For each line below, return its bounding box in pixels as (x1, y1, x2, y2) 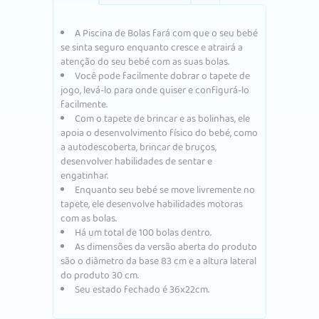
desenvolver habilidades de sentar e (61, 153, 212, 169)
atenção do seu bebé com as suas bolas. (61, 53, 229, 70)
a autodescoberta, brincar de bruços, (61, 139, 216, 155)
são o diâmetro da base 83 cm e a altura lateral (61, 253, 256, 269)
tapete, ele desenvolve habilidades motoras (61, 196, 243, 212)
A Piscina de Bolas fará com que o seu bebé (75, 25, 258, 41)
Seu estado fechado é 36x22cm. (75, 281, 209, 298)
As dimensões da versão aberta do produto (75, 239, 257, 255)
